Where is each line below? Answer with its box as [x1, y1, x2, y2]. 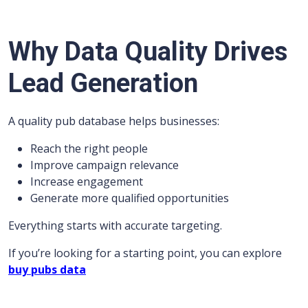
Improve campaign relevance [30, 157, 179, 173]
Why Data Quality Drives [8, 36, 287, 67]
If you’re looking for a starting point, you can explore [8, 245, 282, 261]
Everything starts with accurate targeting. [8, 218, 222, 233]
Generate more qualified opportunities [30, 190, 229, 206]
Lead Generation [8, 68, 198, 98]
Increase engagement [30, 174, 143, 189]
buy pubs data [8, 262, 86, 277]
